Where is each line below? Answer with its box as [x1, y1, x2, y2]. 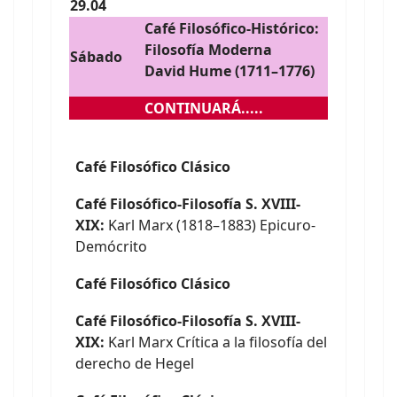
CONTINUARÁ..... [144, 98, 263, 118]
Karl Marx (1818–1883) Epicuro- [105, 215, 315, 235]
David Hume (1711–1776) [144, 61, 315, 81]
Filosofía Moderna [144, 40, 272, 59]
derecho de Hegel [75, 354, 194, 373]
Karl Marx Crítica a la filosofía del [105, 332, 327, 352]
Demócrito [75, 237, 147, 256]
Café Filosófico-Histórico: [144, 19, 319, 38]
